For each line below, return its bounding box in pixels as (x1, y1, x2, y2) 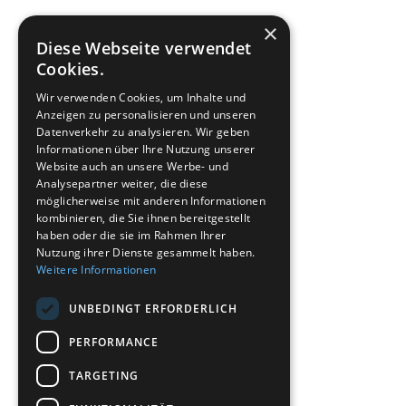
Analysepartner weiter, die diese (36, 176, 208, 191)
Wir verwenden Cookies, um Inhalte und (36, 90, 246, 105)
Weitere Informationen (36, 262, 157, 277)
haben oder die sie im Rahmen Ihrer (36, 227, 227, 243)
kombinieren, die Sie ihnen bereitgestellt (36, 210, 251, 226)
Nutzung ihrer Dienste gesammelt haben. (36, 245, 256, 260)
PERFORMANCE (69, 333, 159, 350)
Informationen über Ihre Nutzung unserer (36, 141, 256, 157)
